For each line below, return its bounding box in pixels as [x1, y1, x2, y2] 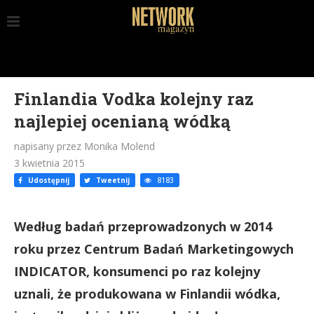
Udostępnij [26, 175, 69, 185]
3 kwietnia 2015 [14, 156, 85, 170]
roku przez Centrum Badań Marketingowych [14, 240, 294, 257]
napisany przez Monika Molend [14, 139, 155, 153]
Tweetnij [94, 175, 130, 185]
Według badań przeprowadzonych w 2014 [14, 218, 272, 235]
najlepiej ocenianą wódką [14, 110, 231, 132]
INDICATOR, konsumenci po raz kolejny [14, 263, 260, 280]
